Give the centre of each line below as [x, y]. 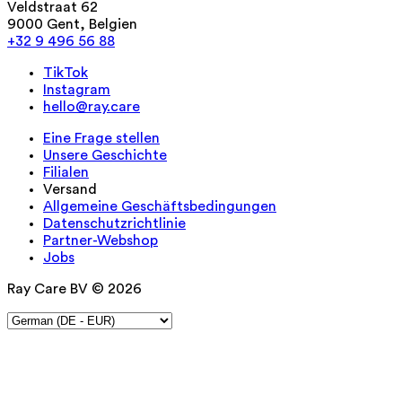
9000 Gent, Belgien [72, 25]
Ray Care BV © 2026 [74, 289]
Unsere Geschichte [105, 156]
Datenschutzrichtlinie [114, 224]
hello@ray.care [92, 107]
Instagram [77, 90]
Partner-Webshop [100, 241]
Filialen [66, 173]
